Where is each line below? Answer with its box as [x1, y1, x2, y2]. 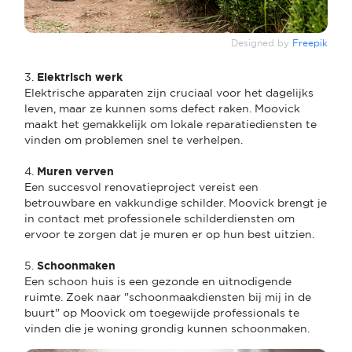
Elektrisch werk [37, 70, 123, 83]
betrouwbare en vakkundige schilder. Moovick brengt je [24, 196, 327, 209]
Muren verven [37, 164, 114, 178]
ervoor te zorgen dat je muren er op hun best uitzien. [24, 227, 314, 240]
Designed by [231, 37, 292, 49]
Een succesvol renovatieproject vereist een [24, 180, 258, 193]
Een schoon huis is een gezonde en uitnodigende [24, 274, 291, 288]
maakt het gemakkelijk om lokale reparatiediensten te [24, 117, 317, 130]
